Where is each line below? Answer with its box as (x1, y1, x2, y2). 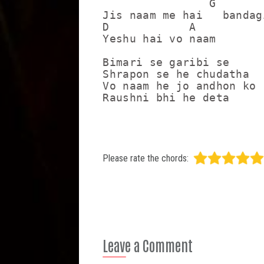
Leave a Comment (103, 236, 193, 254)
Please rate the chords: (103, 152, 189, 164)
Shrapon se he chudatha (103, 68, 256, 80)
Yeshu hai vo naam (103, 32, 216, 45)
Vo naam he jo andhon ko (103, 80, 256, 92)
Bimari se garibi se (103, 56, 230, 68)
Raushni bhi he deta (103, 91, 230, 104)
